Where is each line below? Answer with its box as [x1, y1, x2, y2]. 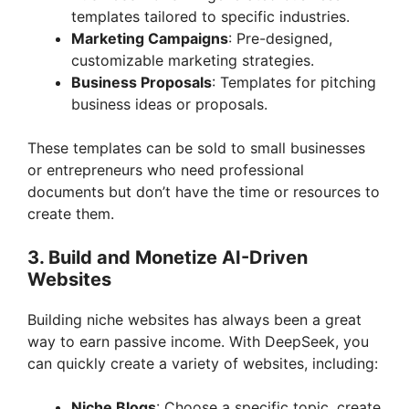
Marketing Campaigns [71, 28, 228, 47]
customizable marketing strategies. [71, 50, 314, 69]
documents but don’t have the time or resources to [27, 182, 380, 201]
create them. [27, 204, 114, 223]
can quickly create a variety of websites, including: [27, 353, 378, 372]
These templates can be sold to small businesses [27, 138, 365, 157]
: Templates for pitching [212, 72, 376, 91]
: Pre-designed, [228, 28, 332, 47]
